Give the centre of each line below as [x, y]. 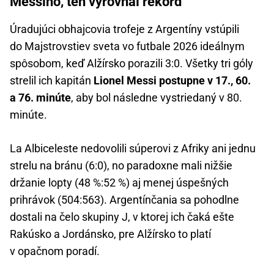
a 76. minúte [40, 98]
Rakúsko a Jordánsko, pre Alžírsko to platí [110, 234]
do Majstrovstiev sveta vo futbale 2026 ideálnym [127, 46]
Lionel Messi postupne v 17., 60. [172, 81]
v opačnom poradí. [55, 251]
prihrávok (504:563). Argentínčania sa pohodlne [124, 200]
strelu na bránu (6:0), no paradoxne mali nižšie [121, 166]
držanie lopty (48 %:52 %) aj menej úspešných [119, 183]
